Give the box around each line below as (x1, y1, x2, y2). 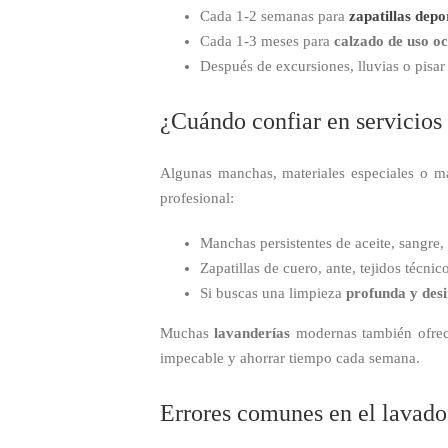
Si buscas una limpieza (200, 285, 346, 302)
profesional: (160, 190, 234, 207)
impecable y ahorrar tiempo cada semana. (160, 350, 420, 367)
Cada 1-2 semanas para (200, 8, 349, 25)
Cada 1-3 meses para (200, 33, 334, 50)
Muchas (160, 325, 215, 342)
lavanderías (214, 325, 291, 342)
